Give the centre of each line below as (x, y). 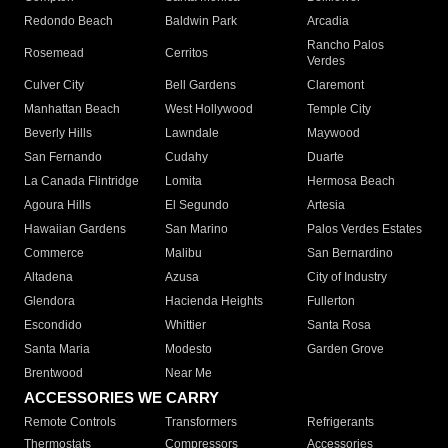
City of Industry (346, 277)
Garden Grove (345, 349)
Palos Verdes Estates (364, 229)
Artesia (325, 205)
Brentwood (53, 373)
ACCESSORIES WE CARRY (121, 398)
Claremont (335, 85)
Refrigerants (340, 422)
